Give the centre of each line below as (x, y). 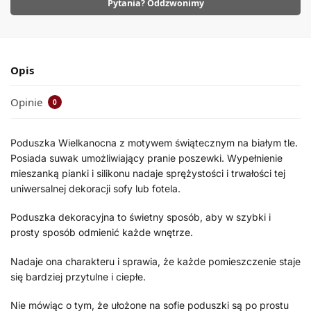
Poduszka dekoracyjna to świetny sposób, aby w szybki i (141, 217)
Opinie (28, 102)
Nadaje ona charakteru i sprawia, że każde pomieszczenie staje (155, 261)
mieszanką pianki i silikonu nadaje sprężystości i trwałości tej (148, 173)
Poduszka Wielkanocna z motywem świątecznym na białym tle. (154, 142)
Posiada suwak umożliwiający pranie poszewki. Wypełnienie (146, 158)
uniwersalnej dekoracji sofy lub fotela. (95, 188)
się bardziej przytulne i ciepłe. (78, 276)
